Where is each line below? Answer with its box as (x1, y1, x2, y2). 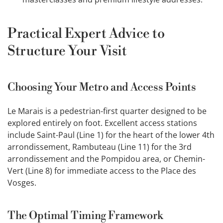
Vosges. (7, 177, 36, 189)
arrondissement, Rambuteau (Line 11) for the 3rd (7, 141, 192, 153)
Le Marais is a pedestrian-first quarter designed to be (7, 106, 207, 117)
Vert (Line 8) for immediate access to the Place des (7, 165, 196, 177)
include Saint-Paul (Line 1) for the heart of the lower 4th (7, 129, 215, 141)
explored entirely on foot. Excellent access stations (7, 117, 197, 129)
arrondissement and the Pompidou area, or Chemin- (7, 153, 205, 165)
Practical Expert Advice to (7, 25, 165, 43)
